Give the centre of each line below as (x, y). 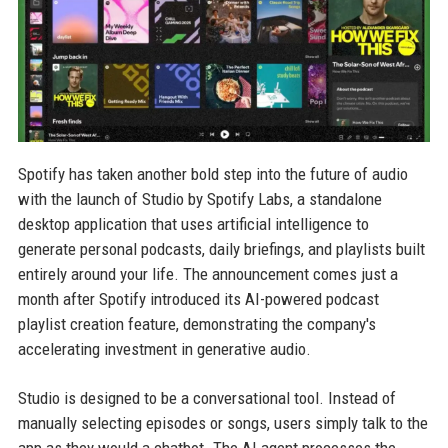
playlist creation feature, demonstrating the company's (196, 323)
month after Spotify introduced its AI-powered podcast (198, 298)
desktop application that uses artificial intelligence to (193, 223)
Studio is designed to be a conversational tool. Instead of (206, 397)
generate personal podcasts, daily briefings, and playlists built (221, 248)
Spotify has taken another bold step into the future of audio (212, 173)
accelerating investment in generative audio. (164, 348)
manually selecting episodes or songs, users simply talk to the (222, 422)
